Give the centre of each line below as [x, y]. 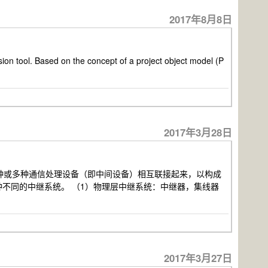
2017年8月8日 [201, 19]
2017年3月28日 [198, 132]
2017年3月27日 [198, 258]
